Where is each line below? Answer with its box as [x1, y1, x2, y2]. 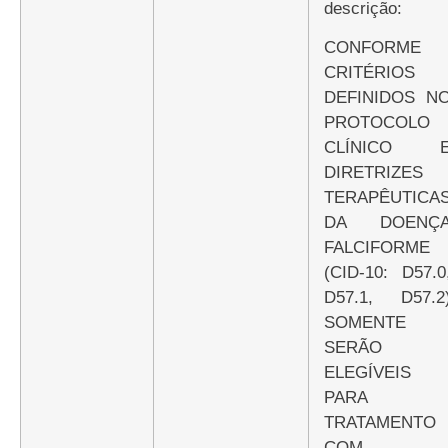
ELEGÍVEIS [324, 362, 411, 382]
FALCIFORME [324, 237, 430, 257]
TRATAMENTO [324, 412, 436, 432]
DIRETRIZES [324, 162, 423, 182]
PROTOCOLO [324, 112, 430, 132]
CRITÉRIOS [324, 62, 415, 82]
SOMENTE [324, 312, 406, 332]
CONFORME [324, 37, 336, 57]
